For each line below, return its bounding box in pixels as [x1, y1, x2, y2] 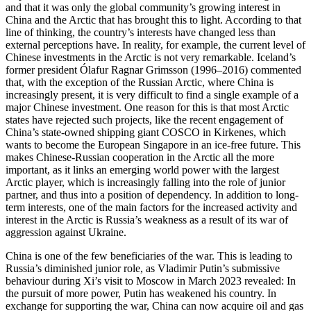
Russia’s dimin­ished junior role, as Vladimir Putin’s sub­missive [6, 262, 280, 274]
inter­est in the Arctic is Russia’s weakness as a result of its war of [6, 213, 288, 226]
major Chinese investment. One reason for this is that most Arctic [6, 101, 289, 113]
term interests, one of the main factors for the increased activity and [6, 201, 297, 213]
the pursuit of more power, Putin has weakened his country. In [6, 287, 276, 299]
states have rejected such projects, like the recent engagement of [6, 113, 283, 126]
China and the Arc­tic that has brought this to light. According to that [6, 13, 301, 26]
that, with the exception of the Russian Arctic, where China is [6, 76, 274, 88]
